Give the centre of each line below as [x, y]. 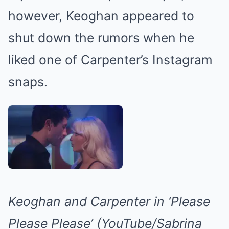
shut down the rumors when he [101, 38]
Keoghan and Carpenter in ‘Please [109, 202]
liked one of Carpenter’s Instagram [110, 60]
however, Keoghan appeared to [101, 16]
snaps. [28, 82]
